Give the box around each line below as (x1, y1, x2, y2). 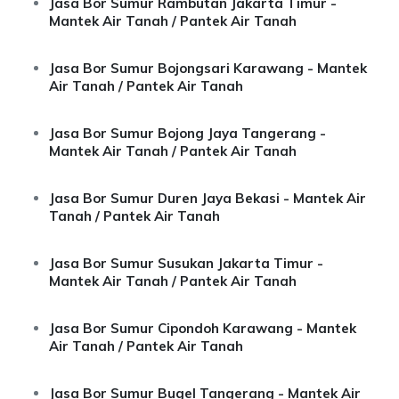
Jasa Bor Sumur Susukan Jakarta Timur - (49, 255, 323, 272)
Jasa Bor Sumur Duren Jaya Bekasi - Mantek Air (49, 190, 366, 207)
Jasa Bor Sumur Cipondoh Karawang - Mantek (49, 320, 356, 337)
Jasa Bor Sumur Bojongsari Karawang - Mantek (49, 60, 367, 77)
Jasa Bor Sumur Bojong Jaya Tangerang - (49, 125, 326, 142)
